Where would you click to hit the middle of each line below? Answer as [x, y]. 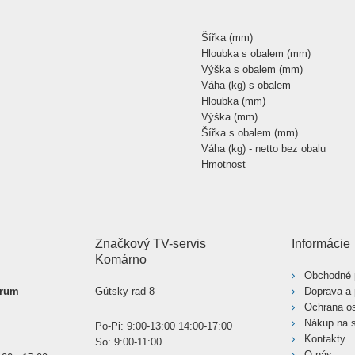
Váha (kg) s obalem [246, 85]
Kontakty [325, 339]
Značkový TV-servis [150, 244]
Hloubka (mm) [233, 101]
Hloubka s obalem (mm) [256, 53]
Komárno [120, 260]
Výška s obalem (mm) [252, 69]
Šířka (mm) [227, 38]
